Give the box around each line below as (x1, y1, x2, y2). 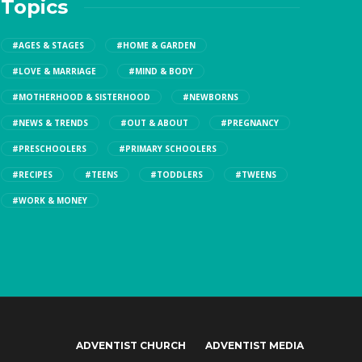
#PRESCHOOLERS (12, 143, 86, 155)
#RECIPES (12, 169, 53, 181)
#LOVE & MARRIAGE (12, 65, 96, 78)
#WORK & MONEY (12, 195, 87, 207)
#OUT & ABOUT (120, 117, 188, 129)
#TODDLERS (150, 169, 203, 181)
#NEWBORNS (183, 91, 238, 103)
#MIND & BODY (128, 65, 193, 78)
